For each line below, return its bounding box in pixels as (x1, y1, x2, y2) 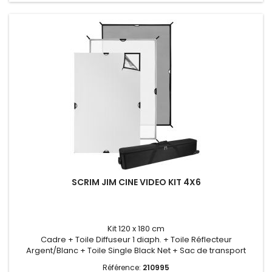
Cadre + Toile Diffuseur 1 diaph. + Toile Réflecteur (40, 234, 232, 246)
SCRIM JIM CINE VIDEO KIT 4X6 (71, 176, 201, 189)
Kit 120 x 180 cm (107, 223, 165, 235)
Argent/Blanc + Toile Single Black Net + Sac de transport (26, 245, 246, 257)
